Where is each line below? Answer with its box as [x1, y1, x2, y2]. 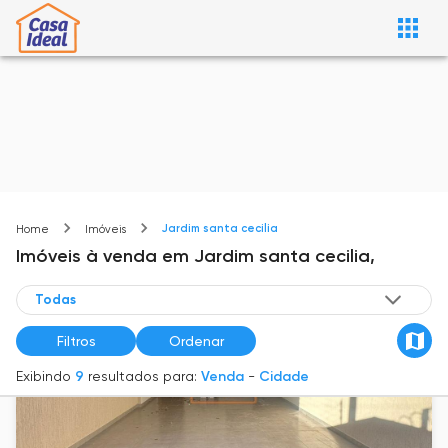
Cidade [259, 368, 309, 386]
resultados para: [88, 368, 197, 385]
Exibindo [16, 368, 71, 385]
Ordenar [168, 332, 224, 349]
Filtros [56, 332, 96, 349]
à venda [86, 245, 157, 268]
